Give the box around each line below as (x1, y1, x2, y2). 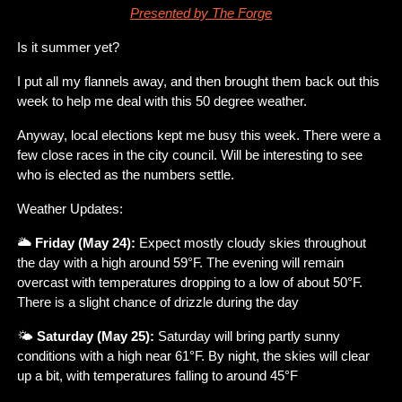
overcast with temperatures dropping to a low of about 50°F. (17, 274, 363, 290)
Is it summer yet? (17, 39, 119, 55)
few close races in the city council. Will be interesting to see (17, 146, 363, 162)
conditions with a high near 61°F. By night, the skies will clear (17, 347, 370, 363)
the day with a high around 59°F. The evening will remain (17, 254, 344, 270)
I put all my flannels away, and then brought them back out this (17, 73, 380, 89)
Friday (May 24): (35, 234, 135, 250)
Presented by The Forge (130, 4, 272, 21)
